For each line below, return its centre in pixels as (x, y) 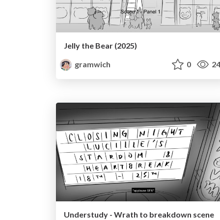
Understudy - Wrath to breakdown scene (139, 214)
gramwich (92, 64)
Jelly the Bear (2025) (100, 46)
